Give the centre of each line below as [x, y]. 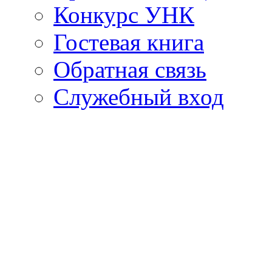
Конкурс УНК [124, 15]
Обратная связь [130, 69]
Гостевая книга [129, 42]
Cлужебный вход [139, 97]
